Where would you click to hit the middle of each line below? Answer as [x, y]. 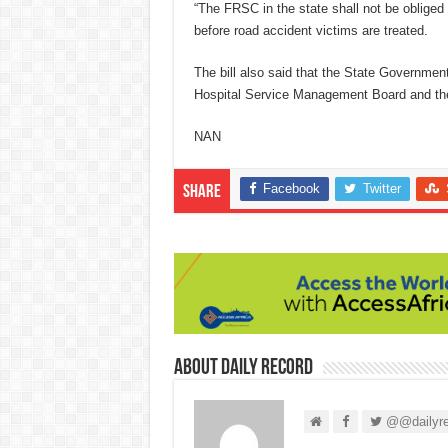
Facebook [291, 188]
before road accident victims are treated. [310, 30]
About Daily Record [243, 369]
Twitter [381, 188]
